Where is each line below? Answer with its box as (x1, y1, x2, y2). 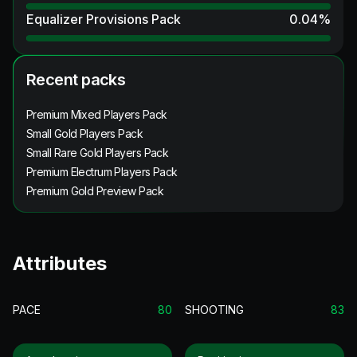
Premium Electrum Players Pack (26, 164, 178, 178)
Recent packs (26, 69, 126, 89)
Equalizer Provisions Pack (26, 10, 181, 27)
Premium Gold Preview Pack (26, 183, 163, 198)
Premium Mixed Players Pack (26, 107, 167, 121)
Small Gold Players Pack (26, 126, 143, 140)
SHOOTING (185, 302, 244, 316)
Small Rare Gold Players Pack (26, 145, 169, 159)
